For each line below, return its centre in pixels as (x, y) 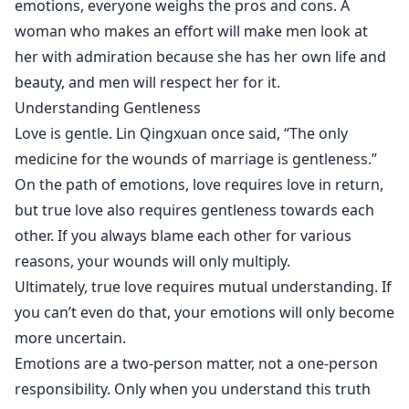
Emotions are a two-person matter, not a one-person (196, 363)
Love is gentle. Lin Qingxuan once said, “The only (181, 133)
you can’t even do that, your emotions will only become (204, 312)
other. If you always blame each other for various (183, 236)
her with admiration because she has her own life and (200, 57)
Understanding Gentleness (108, 108)
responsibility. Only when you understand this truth (193, 389)
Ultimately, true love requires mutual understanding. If (203, 287)
